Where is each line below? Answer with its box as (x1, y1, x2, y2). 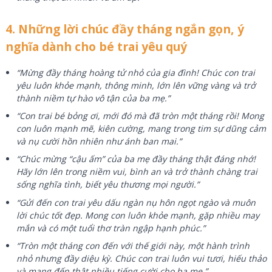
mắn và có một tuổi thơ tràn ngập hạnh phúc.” (16, 222, 206, 234)
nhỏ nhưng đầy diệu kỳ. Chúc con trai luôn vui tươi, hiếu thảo (16, 253, 267, 265)
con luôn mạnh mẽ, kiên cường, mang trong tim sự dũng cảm (16, 122, 267, 134)
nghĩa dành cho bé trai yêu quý (5, 38, 187, 55)
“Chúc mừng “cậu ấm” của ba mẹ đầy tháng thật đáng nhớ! (16, 153, 256, 165)
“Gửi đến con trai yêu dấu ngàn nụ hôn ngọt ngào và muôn (16, 196, 256, 208)
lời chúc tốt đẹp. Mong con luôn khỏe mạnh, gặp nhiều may (16, 209, 260, 221)
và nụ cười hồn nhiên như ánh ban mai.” (16, 135, 182, 147)
